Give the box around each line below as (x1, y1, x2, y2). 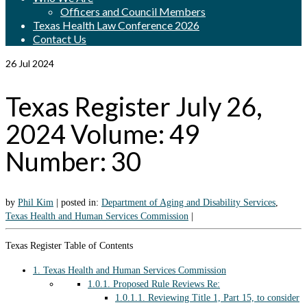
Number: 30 (5, 145, 141, 177)
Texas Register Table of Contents (5, 241, 133, 251)
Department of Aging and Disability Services (101, 197, 275, 208)
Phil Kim (18, 197, 53, 208)
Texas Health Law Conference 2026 (33, 19, 199, 32)
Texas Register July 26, (5, 90, 262, 122)
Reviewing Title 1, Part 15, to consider (145, 293, 299, 304)
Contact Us (33, 32, 86, 46)
